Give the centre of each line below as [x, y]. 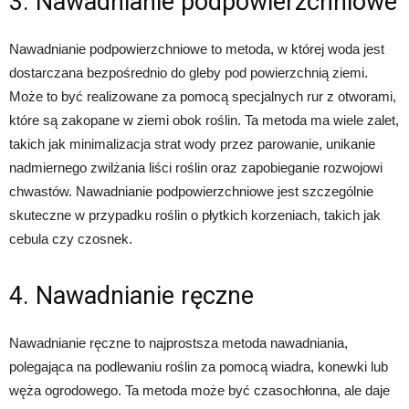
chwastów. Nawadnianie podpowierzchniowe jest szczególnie [191, 191]
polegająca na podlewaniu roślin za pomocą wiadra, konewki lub [199, 366]
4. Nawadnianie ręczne [131, 295]
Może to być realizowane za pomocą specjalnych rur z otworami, [203, 96]
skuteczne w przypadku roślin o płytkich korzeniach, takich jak [195, 215]
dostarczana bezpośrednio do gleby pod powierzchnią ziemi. [189, 72]
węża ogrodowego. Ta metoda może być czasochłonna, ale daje [199, 390]
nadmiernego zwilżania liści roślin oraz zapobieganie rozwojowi [196, 167]
